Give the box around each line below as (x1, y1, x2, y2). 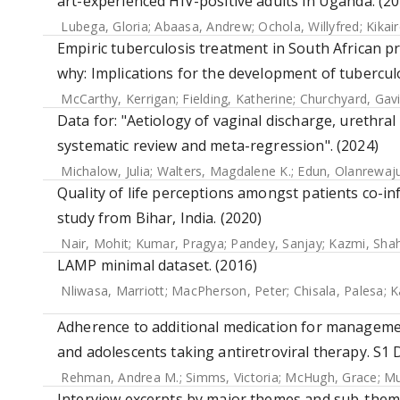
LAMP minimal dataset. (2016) (57, 255, 258, 275)
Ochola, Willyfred (258, 18, 360, 35)
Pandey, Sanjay (230, 235, 322, 252)
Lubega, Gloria (61, 18, 148, 35)
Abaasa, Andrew (154, 18, 252, 35)
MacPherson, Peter (171, 282, 287, 299)
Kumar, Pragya (135, 235, 224, 252)
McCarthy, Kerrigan (61, 90, 176, 107)
